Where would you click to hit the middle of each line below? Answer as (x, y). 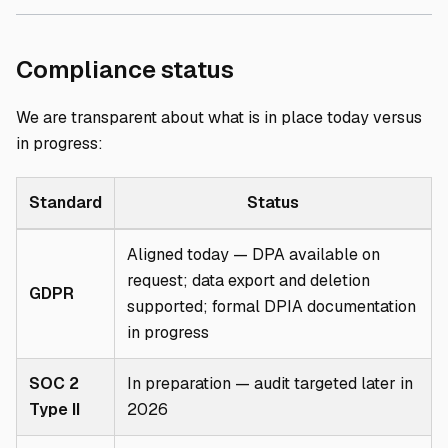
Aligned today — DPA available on (253, 254)
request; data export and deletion (248, 280)
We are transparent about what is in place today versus (219, 117)
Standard (65, 202)
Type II (54, 409)
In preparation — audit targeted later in (270, 383)
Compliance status (125, 69)
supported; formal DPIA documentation (271, 306)
